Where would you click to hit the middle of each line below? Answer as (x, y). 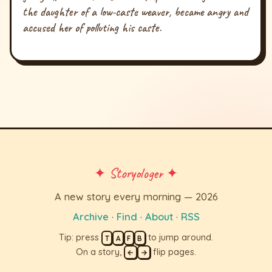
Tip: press (80, 238)
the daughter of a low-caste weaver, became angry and (136, 12)
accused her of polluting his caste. (92, 28)
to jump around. (179, 238)
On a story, (100, 252)
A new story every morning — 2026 (136, 196)
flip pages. (174, 252)
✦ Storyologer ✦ (136, 173)
